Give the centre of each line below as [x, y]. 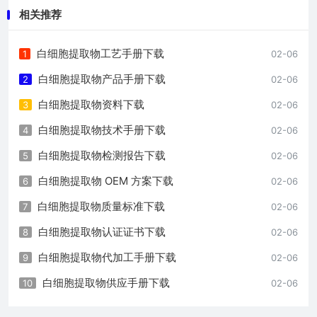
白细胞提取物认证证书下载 [102, 231]
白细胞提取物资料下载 [91, 104]
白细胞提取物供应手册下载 [106, 282]
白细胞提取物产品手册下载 [102, 79]
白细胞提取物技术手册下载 [102, 129]
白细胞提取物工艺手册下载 [100, 53]
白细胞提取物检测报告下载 [102, 155]
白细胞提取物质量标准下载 [101, 206]
